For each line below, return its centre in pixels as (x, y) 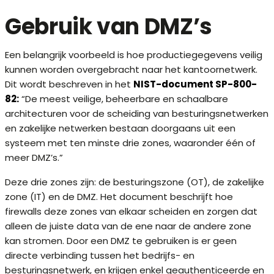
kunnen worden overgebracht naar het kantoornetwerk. (131, 69)
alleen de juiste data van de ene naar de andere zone (128, 226)
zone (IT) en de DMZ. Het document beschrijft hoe (119, 196)
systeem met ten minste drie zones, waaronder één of (130, 143)
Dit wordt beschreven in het (69, 84)
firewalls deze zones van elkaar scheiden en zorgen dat (131, 211)
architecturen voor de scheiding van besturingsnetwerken (137, 113)
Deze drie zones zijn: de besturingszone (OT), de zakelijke (135, 182)
